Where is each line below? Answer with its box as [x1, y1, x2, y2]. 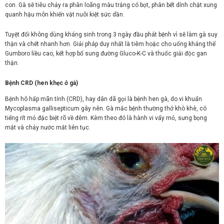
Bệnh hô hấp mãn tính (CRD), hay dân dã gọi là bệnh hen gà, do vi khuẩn [5, 95, 202, 103]
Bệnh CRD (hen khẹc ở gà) [5, 79, 78, 86]
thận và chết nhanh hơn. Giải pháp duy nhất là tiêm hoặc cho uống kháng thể [5, 40, 215, 47]
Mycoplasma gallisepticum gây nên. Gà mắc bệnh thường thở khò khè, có [5, 105, 206, 112]
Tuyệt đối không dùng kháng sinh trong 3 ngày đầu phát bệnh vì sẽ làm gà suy [5, 30, 217, 38]
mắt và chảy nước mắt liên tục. [5, 124, 90, 131]
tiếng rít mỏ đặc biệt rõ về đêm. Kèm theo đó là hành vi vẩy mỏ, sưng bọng [5, 114, 207, 122]
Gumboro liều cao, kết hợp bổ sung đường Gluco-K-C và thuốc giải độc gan [5, 49, 207, 57]
